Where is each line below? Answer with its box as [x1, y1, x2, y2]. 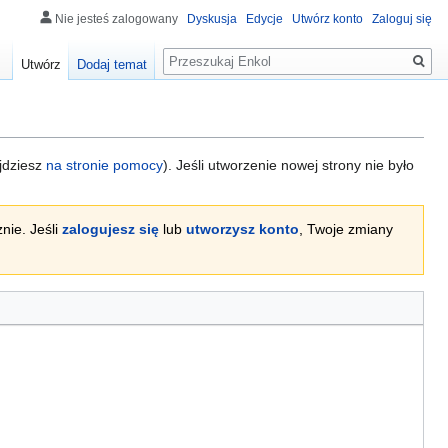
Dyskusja [187, 12, 237, 26]
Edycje [246, 12, 283, 26]
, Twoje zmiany [299, 221, 393, 238]
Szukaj [162, 39, 226, 62]
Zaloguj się [372, 12, 432, 26]
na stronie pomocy [46, 157, 163, 174]
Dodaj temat [77, 57, 148, 73]
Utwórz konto [292, 12, 363, 26]
